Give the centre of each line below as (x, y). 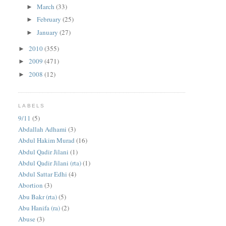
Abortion (31, 185)
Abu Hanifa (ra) (39, 208)
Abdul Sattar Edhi (43, 174)
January (48, 32)
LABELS (32, 106)
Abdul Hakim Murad (47, 140)
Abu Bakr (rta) (38, 196)
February (50, 19)
